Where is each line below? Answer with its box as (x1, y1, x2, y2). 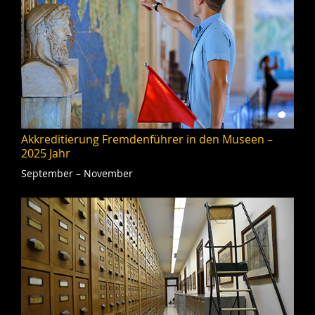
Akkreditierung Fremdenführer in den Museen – (21, 131, 273, 147)
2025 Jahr (21, 145, 70, 161)
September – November (21, 166, 133, 180)
